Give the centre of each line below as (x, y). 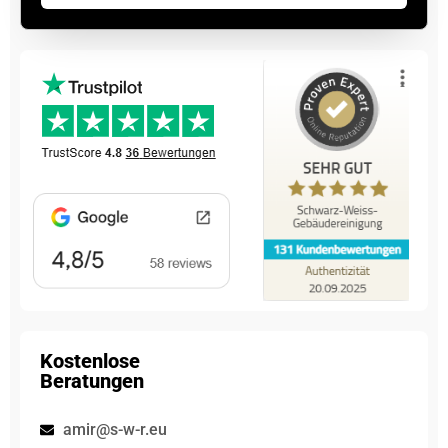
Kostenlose (90, 361)
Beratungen (92, 381)
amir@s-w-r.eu (114, 429)
